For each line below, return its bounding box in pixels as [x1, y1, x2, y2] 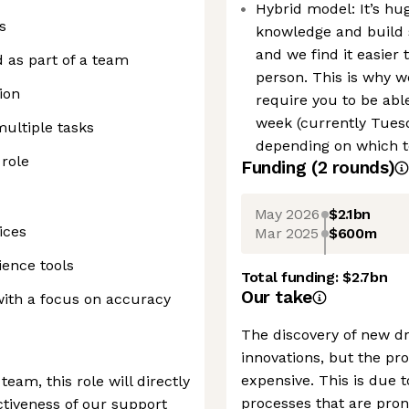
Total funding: [241, 268, 343, 286]
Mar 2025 [255, 224, 319, 242]
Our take [241, 287, 312, 308]
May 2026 [254, 204, 320, 223]
